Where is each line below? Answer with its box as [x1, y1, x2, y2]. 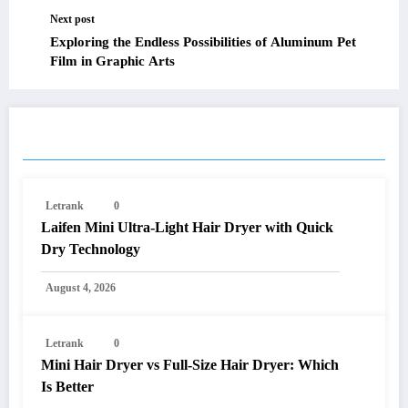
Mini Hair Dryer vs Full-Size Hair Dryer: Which [41, 356, 339, 372]
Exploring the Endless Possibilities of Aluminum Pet [50, 34, 356, 49]
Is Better [41, 378, 94, 394]
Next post [50, 12, 95, 25]
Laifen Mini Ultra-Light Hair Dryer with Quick [41, 219, 333, 235]
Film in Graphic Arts [50, 53, 175, 68]
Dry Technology [41, 240, 140, 257]
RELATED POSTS [36, 132, 171, 148]
